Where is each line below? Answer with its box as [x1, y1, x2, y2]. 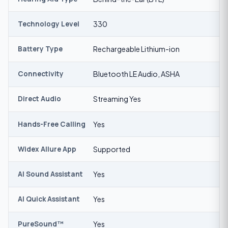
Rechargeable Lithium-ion [93, 44, 180, 53]
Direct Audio [17, 94, 61, 104]
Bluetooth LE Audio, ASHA [93, 69, 180, 79]
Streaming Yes [93, 94, 141, 104]
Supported [93, 144, 130, 154]
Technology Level [17, 19, 79, 28]
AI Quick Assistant [17, 194, 80, 204]
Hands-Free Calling [17, 119, 85, 129]
